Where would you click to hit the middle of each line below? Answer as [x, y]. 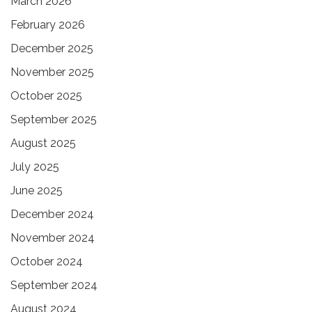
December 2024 [52, 214]
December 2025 [52, 48]
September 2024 [54, 285]
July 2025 [35, 166]
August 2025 [43, 143]
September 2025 [54, 119]
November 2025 [52, 72]
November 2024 [53, 237]
